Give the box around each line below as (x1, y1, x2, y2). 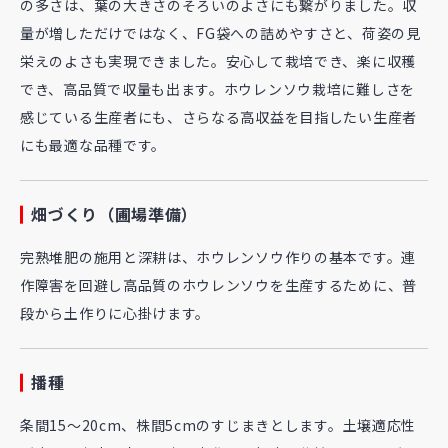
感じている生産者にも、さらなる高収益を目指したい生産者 (20, 107, 417, 128)
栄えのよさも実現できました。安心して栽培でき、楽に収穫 (20, 51, 416, 72)
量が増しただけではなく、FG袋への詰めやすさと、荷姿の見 (20, 23, 421, 44)
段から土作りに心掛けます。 (20, 303, 211, 324)
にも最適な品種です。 (20, 135, 166, 156)
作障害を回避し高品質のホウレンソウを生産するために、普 (20, 275, 417, 296)
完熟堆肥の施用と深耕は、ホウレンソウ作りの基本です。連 (20, 247, 416, 268)
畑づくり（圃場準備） (31, 202, 199, 227)
